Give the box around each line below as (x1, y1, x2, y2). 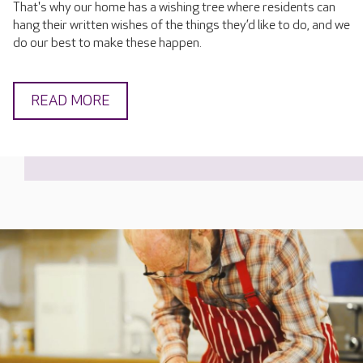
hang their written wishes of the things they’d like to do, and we (13, 18, 350, 34)
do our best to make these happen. (13, 36, 202, 52)
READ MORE (31, 92, 110, 110)
